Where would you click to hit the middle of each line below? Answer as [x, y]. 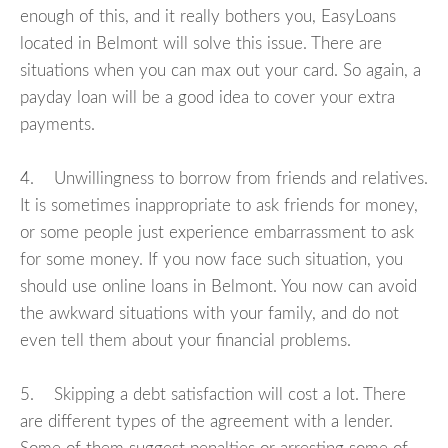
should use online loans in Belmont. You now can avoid [218, 287]
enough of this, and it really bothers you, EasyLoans [208, 17]
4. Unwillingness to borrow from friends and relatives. [224, 179]
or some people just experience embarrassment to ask [217, 233]
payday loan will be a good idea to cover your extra [207, 98]
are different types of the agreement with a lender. [206, 422]
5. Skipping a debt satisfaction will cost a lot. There [213, 395]
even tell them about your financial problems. [185, 341]
